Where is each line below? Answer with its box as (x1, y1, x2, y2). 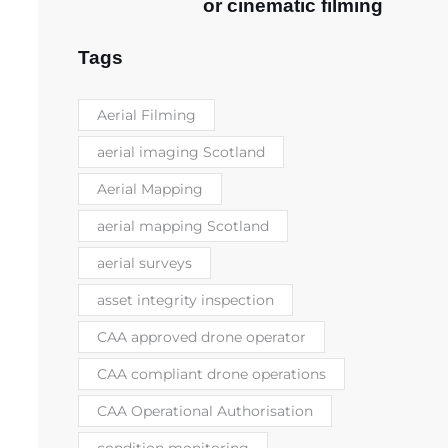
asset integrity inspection (97, 290, 274, 309)
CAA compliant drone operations (97, 364, 326, 383)
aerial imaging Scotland (97, 142, 265, 161)
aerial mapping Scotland (97, 216, 269, 235)
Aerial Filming (97, 105, 196, 124)
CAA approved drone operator (97, 327, 306, 346)
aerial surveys (97, 253, 192, 272)
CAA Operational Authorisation (97, 401, 313, 420)
